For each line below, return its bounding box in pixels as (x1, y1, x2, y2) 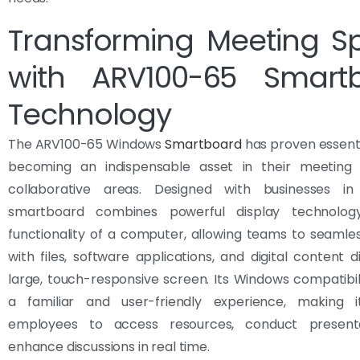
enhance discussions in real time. (8, 337, 210, 356)
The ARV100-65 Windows (8, 134, 166, 153)
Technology (8, 93, 172, 135)
